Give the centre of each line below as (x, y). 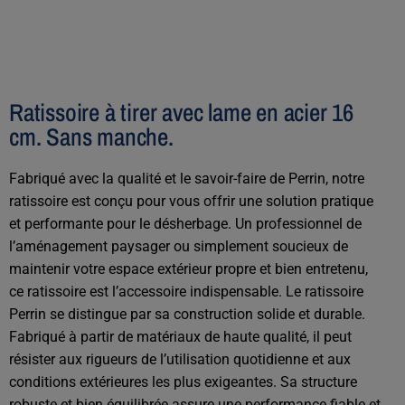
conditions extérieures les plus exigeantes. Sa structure (183, 382)
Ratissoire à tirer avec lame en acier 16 (181, 113)
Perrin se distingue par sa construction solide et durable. (187, 315)
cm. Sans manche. (91, 137)
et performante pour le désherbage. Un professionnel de (185, 224)
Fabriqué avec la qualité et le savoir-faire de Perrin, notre (187, 179)
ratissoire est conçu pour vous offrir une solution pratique (191, 202)
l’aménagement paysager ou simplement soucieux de (179, 247)
